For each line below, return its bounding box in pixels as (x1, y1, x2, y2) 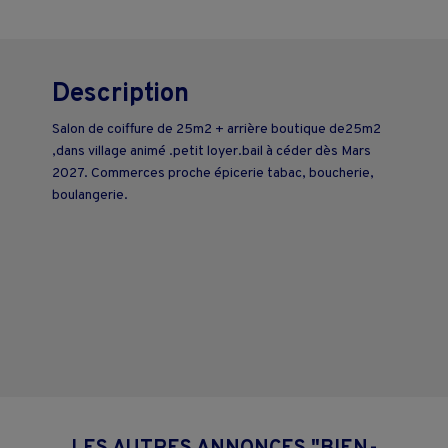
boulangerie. (52, 187, 128, 205)
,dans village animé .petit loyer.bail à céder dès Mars (52, 143, 371, 161)
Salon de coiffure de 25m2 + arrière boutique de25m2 (52, 121, 381, 139)
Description (52, 78, 189, 112)
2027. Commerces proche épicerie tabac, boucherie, (52, 165, 374, 183)
